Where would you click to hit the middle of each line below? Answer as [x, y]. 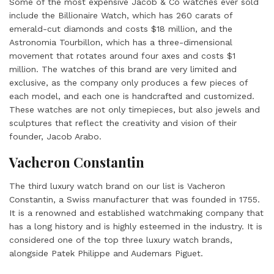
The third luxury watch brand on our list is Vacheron [117, 186]
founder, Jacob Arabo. [55, 136]
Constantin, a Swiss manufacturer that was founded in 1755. [135, 199]
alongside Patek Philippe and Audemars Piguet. [108, 253]
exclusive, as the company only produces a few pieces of [128, 83]
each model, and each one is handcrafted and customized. [132, 96]
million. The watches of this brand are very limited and [123, 69]
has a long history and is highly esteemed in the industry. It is [136, 226]
